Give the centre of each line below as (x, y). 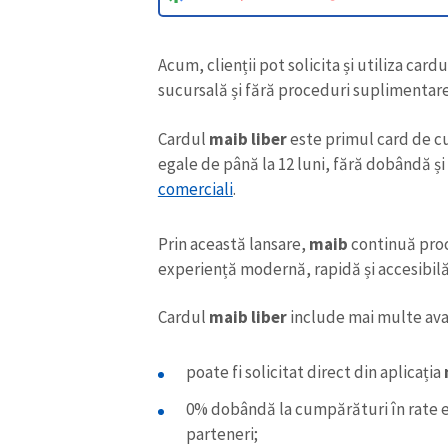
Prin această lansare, (233, 243)
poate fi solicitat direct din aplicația (315, 371)
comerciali (195, 188)
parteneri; (224, 433)
